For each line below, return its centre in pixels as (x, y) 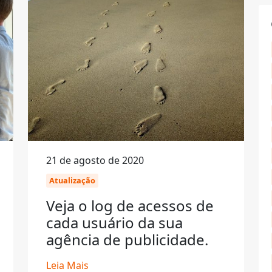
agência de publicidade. (127, 240)
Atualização (72, 180)
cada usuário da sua (114, 223)
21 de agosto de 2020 (95, 160)
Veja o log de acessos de (130, 206)
